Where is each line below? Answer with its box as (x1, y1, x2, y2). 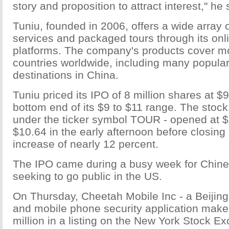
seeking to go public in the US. (13, 170, 162, 182)
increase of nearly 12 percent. (13, 138, 158, 150)
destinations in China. (13, 69, 119, 81)
